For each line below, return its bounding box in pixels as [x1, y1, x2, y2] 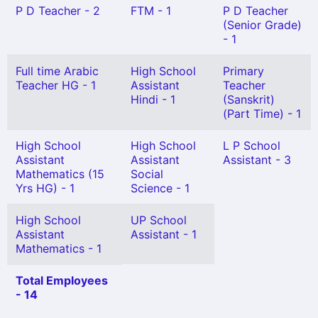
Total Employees [16, 273, 108, 287]
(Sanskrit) [223, 92, 275, 106]
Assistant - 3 [223, 153, 291, 167]
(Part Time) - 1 [223, 106, 301, 121]
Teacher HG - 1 [16, 78, 96, 92]
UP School [131, 213, 187, 227]
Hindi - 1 [131, 92, 175, 106]
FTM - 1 [131, 4, 171, 18]
